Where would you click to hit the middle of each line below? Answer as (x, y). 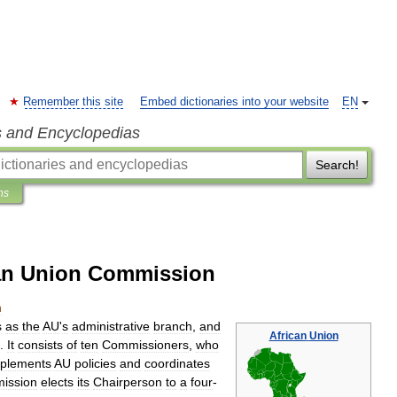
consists (40, 345)
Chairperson (128, 382)
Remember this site (73, 102)
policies (95, 363)
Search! (337, 165)
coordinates (177, 363)
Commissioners (145, 345)
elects (57, 382)
